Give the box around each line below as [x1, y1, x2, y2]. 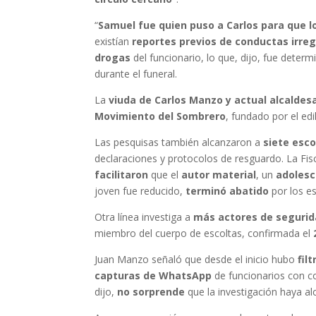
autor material [181, 168, 257, 182]
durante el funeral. [95, 67, 178, 81]
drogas [95, 51, 131, 65]
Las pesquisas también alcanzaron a [95, 135, 264, 150]
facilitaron [95, 168, 149, 182]
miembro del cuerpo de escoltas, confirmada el [95, 226, 314, 241]
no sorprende [117, 285, 186, 299]
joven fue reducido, [95, 184, 186, 198]
